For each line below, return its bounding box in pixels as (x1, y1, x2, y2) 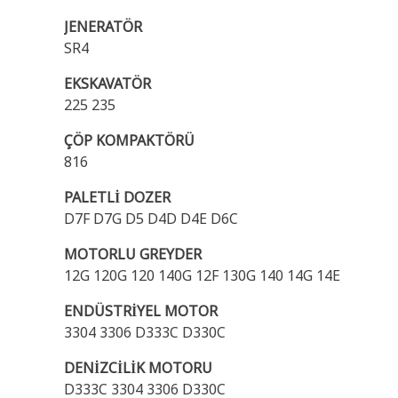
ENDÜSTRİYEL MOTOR (64, 301, 218, 321)
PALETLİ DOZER (64, 187, 171, 207)
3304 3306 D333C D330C (64, 322, 226, 342)
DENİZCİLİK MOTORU (64, 358, 212, 378)
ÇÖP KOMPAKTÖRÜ (64, 131, 195, 150)
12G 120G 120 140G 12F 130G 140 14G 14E (64, 266, 340, 285)
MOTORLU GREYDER (64, 244, 202, 264)
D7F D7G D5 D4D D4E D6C (64, 209, 238, 228)
